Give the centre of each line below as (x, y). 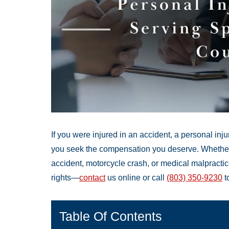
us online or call (136, 178)
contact (92, 178)
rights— (65, 178)
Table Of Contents (111, 216)
